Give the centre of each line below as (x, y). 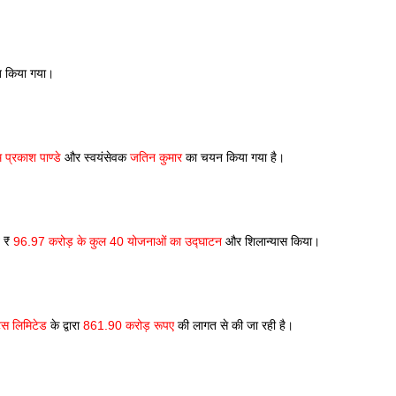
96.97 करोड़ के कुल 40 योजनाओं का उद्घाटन (118, 241)
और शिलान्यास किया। (273, 241)
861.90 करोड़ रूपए (129, 325)
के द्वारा (65, 325)
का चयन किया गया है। (233, 157)
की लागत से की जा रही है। (234, 325)
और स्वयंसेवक (95, 157)
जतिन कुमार (156, 157)
